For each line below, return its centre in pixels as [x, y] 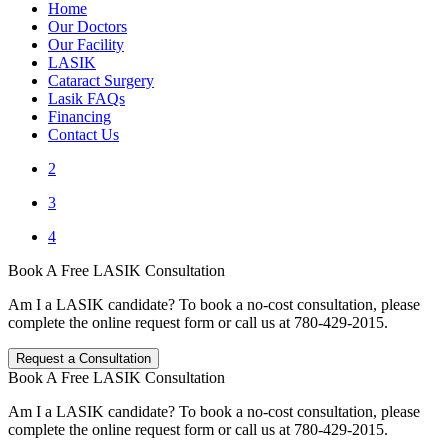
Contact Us [83, 135]
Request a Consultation [83, 359]
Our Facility [86, 45]
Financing [79, 117]
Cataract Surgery [101, 81]
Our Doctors [87, 27]
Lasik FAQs [86, 99]
